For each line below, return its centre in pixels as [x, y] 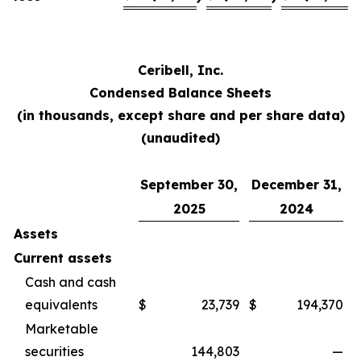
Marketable [62, 329]
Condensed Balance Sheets [180, 93]
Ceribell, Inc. [180, 70]
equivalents [61, 305]
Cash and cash [71, 282]
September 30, [189, 185]
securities [54, 351]
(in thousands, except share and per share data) [180, 115]
